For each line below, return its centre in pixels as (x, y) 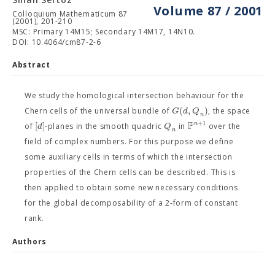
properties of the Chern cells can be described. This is (130, 172)
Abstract (31, 65)
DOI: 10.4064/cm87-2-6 (57, 42)
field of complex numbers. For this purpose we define (129, 141)
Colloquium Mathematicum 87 (70, 14)
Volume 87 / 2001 (208, 11)
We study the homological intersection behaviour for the (134, 95)
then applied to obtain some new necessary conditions (131, 188)
